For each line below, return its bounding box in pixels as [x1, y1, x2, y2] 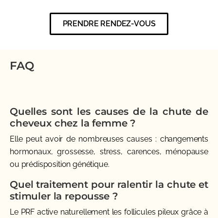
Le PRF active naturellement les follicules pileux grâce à [10, 207, 208, 217]
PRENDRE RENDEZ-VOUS [62, 18, 156, 28]
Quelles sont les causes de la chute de [10, 105, 208, 117]
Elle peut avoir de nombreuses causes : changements [10, 134, 208, 144]
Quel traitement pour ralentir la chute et [10, 178, 208, 190]
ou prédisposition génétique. [10, 159, 109, 169]
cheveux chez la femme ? [10, 117, 136, 129]
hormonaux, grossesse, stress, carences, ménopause [10, 146, 208, 156]
